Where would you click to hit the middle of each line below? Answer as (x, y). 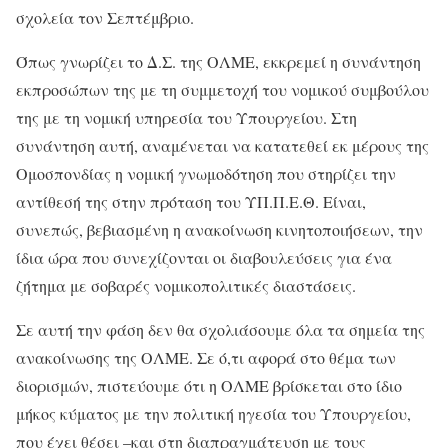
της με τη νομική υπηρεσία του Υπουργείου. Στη (186, 117)
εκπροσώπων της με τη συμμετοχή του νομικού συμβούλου (222, 89)
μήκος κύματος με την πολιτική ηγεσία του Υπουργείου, (213, 413)
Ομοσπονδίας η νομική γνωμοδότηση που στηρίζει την (206, 173)
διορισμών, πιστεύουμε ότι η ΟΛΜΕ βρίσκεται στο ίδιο (209, 385)
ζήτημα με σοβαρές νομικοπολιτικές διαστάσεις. (186, 285)
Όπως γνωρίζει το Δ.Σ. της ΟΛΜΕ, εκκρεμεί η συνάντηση (218, 61)
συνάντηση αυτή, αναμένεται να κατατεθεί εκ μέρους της (222, 145)
